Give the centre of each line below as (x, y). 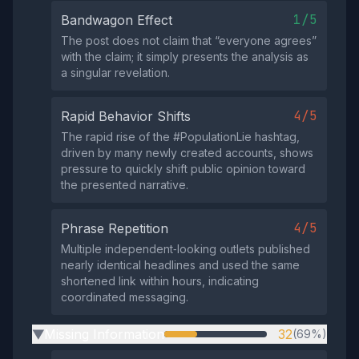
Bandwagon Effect (117, 20)
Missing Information (104, 334)
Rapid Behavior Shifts (126, 116)
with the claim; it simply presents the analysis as (185, 56)
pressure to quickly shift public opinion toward (183, 169)
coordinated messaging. (125, 297)
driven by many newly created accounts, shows (187, 153)
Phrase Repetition (115, 228)
